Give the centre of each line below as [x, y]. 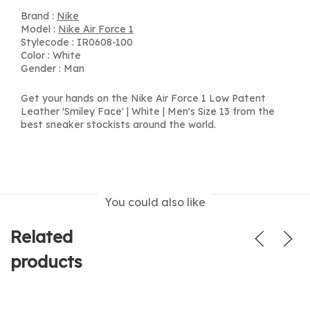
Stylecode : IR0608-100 [77, 42]
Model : [39, 29]
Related [42, 237]
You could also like [155, 202]
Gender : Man [53, 69]
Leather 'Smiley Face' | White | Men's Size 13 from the [148, 111]
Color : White [51, 55]
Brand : [39, 16]
